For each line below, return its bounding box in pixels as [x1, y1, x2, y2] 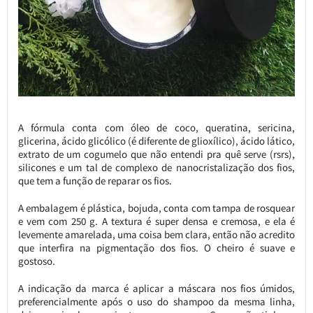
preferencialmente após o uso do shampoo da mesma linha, [17, 295, 296, 309]
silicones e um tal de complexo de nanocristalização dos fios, [17, 161, 296, 175]
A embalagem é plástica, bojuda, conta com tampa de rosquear [17, 201, 296, 215]
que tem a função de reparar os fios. [17, 174, 172, 188]
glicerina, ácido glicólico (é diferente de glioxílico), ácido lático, [17, 134, 296, 148]
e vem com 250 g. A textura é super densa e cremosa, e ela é [17, 214, 296, 228]
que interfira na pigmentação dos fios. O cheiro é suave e [17, 241, 296, 255]
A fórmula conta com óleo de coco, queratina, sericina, [17, 121, 296, 135]
